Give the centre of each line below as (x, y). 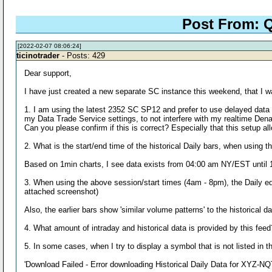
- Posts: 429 (83, 55)
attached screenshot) (62, 191)
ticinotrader (38, 55)
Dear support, (48, 73)
